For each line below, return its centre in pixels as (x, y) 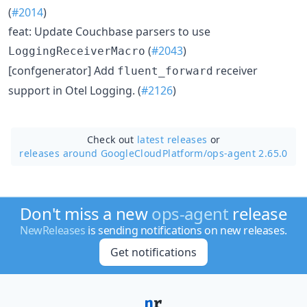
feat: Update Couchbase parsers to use (109, 32)
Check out (112, 139)
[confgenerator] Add (63, 71)
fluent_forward (165, 71)
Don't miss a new (85, 213)
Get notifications (153, 252)
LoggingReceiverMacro (77, 51)
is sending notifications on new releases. (186, 230)
